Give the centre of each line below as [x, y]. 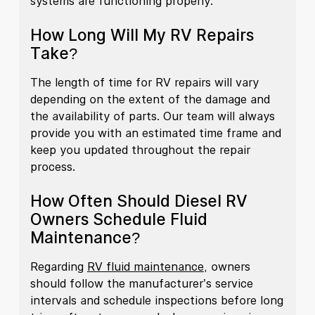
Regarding [58, 266]
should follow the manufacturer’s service [141, 283]
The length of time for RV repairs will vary [144, 82]
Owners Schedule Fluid [118, 219]
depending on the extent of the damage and [150, 99]
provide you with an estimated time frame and [155, 133]
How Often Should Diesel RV [139, 201]
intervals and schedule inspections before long [156, 300]
